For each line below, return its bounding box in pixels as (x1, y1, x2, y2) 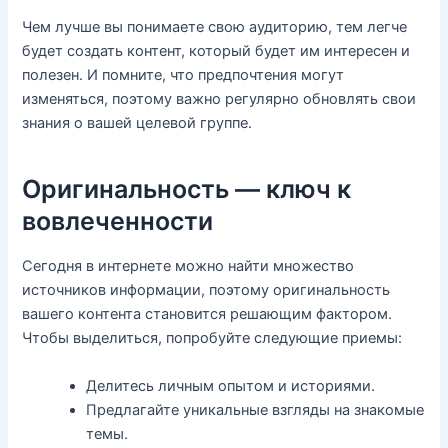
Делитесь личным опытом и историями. (86, 376, 376, 395)
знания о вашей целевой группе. (22, 114, 253, 133)
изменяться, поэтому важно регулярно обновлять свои (22, 90, 417, 109)
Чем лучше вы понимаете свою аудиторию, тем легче (22, 18, 408, 37)
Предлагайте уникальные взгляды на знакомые (86, 400, 425, 419)
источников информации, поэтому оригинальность (22, 281, 391, 300)
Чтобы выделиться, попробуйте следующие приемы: (22, 329, 403, 348)
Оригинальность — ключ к (22, 173, 352, 204)
